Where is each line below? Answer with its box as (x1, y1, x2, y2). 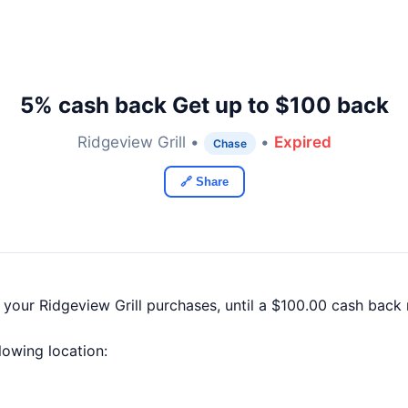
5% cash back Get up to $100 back (19, 92, 389, 118)
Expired (273, 133, 331, 151)
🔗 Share (179, 175, 229, 189)
